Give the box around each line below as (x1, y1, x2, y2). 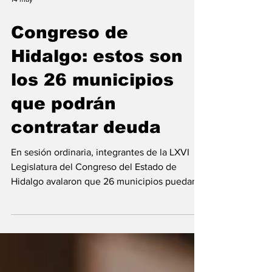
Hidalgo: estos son (11, 80, 183, 98)
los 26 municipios (11, 103, 174, 122)
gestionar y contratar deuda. (11, 223, 129, 234)
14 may (11, 28, 33, 36)
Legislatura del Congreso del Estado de (11, 194, 177, 205)
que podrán (11, 127, 116, 146)
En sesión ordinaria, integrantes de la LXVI (11, 180, 189, 190)
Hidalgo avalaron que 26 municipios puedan (11, 209, 197, 219)
